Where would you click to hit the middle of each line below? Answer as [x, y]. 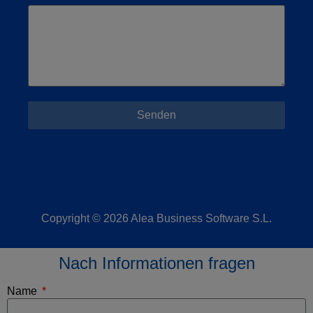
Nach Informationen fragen [156, 263]
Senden [156, 115]
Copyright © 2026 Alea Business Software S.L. [156, 218]
